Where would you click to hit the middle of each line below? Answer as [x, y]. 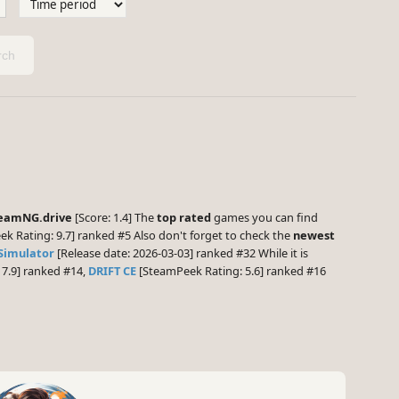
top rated [184, 218]
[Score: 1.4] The [114, 218]
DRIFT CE [112, 271]
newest [314, 236]
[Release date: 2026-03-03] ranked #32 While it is [181, 253]
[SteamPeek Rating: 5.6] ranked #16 [231, 271]
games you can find [265, 218]
